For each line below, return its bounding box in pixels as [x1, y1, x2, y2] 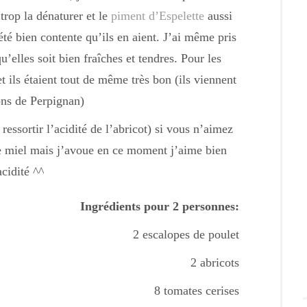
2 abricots [191, 256, 239, 269]
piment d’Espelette [110, 9, 204, 23]
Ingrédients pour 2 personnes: [80, 199, 239, 213]
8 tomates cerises [154, 284, 239, 297]
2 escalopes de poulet [133, 228, 239, 241]
